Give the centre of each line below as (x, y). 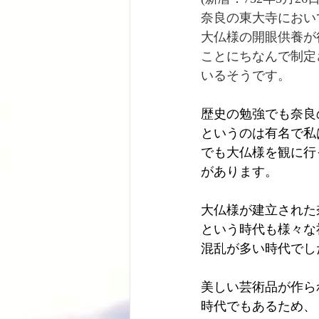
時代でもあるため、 (258, 306)
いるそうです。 (246, 75)
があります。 (239, 171)
